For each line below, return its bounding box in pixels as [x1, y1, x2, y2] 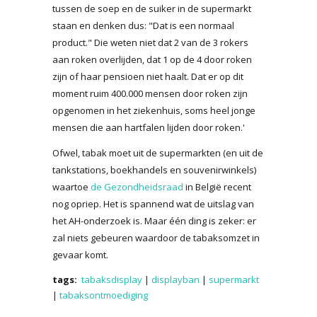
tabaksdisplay [81, 272, 142, 286]
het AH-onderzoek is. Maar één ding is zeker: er [52, 214, 256, 227]
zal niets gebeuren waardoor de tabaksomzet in [52, 231, 260, 244]
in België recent [183, 180, 251, 193]
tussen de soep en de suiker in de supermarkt [52, 1, 251, 15]
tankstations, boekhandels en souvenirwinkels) [52, 163, 256, 176]
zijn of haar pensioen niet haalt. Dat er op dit [52, 69, 243, 83]
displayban [151, 272, 200, 286]
